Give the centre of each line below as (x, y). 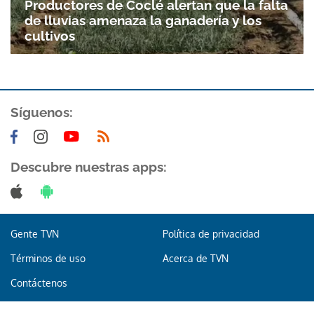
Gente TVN (35, 233)
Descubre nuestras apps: (89, 166)
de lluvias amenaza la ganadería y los (143, 20)
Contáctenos (39, 282)
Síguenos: (42, 112)
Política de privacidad (211, 233)
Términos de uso (48, 258)
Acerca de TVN (195, 258)
